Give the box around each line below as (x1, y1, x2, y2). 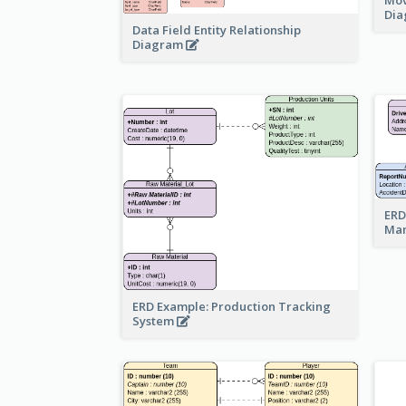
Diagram (132, 36, 186, 53)
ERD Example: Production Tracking (132, 298, 331, 315)
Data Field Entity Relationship (132, 22, 301, 39)
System (132, 313, 177, 330)
